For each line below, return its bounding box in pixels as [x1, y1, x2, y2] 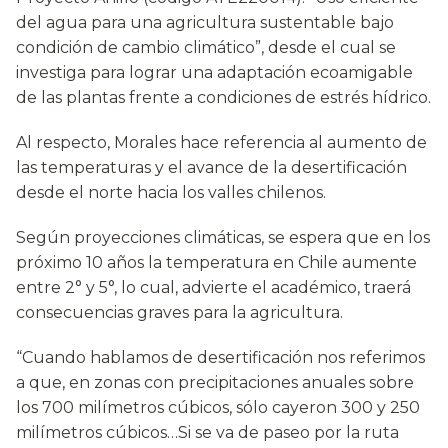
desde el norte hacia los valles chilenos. [16, 183, 326, 203]
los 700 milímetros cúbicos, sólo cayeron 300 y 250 [16, 398, 420, 418]
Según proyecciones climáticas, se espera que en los [16, 228, 430, 248]
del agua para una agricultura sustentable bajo [16, 13, 394, 33]
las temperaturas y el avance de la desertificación [16, 158, 407, 178]
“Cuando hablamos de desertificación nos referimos [16, 348, 425, 368]
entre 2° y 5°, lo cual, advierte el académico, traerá [16, 278, 411, 298]
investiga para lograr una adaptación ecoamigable [16, 63, 413, 83]
